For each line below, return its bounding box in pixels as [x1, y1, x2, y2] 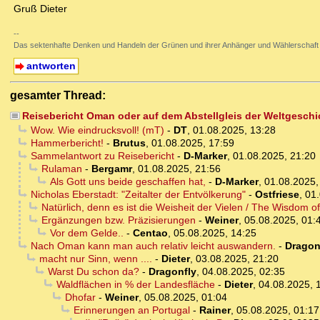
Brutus [112, 137, 146, 149]
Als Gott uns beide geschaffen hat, [49, 176, 206, 188]
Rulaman [41, 163, 82, 175]
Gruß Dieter [14, 3, 67, 15]
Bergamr [91, 163, 132, 175]
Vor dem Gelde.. [49, 227, 124, 239]
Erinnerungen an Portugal [73, 304, 190, 316]
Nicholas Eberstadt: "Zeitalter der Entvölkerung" [30, 189, 246, 201]
